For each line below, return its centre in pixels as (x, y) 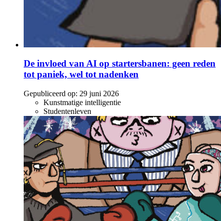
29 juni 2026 (99, 94)
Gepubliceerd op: (51, 94)
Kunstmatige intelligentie (82, 103)
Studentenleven (67, 111)
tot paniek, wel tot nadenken (81, 74)
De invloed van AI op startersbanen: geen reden (120, 64)
